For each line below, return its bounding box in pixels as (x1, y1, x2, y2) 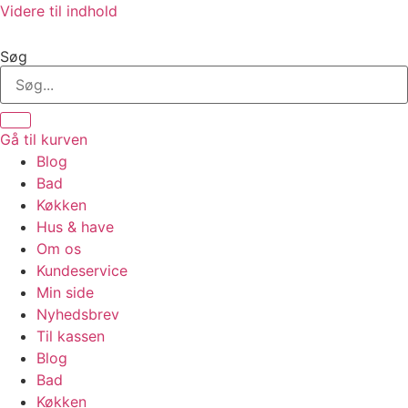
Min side (36, 283, 94, 301)
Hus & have (36, 218, 114, 236)
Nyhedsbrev (36, 305, 119, 323)
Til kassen (36, 327, 105, 345)
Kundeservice (36, 261, 127, 280)
